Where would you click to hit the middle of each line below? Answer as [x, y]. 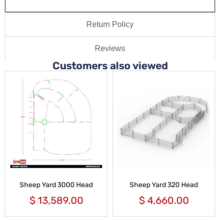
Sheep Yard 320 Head [164, 185]
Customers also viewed [110, 65]
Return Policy [110, 24]
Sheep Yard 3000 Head [56, 185]
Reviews [110, 48]
